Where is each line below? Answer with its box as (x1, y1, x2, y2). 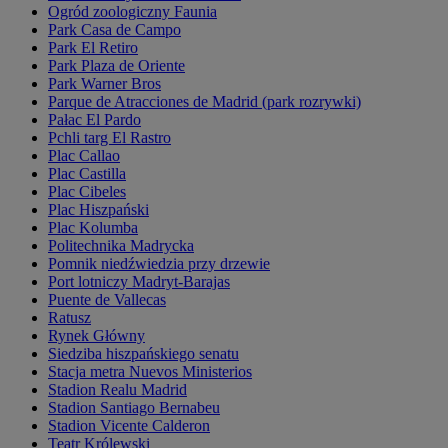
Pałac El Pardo (48, 110, 141, 128)
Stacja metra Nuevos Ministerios (48, 362, 252, 380)
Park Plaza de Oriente (48, 56, 185, 74)
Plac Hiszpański (48, 200, 149, 218)
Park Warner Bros (48, 74, 161, 92)
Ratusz (48, 308, 91, 326)
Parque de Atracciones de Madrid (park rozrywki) (48, 92, 361, 110)
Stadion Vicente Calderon (48, 416, 210, 434)
